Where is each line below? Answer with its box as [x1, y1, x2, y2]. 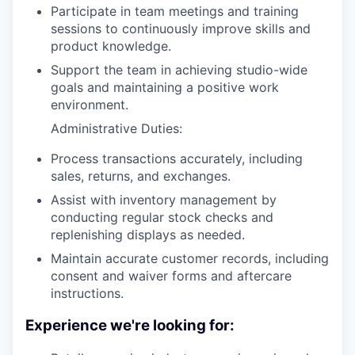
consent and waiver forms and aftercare [51, 268, 292, 284]
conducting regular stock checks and [51, 209, 273, 226]
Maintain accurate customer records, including [51, 250, 329, 267]
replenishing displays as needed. [51, 227, 245, 243]
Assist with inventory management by [51, 192, 277, 208]
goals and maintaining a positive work [51, 79, 279, 96]
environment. [51, 97, 128, 113]
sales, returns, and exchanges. [51, 168, 231, 185]
